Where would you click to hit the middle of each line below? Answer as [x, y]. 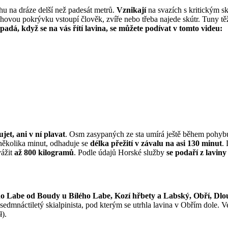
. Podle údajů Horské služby [120, 153]
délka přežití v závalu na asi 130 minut [156, 144]
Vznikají [131, 10]
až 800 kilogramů [44, 153]
